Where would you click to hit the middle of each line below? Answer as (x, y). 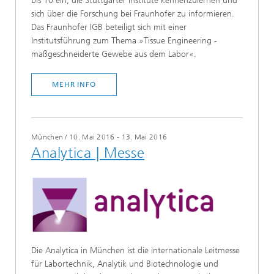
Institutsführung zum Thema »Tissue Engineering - (124, 40)
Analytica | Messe (88, 153)
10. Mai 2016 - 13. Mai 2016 (118, 137)
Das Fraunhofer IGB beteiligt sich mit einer (109, 27)
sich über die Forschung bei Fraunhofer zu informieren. (133, 13)
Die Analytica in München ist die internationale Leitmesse (135, 250)
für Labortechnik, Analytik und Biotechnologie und (125, 264)
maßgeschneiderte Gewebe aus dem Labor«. (114, 54)
